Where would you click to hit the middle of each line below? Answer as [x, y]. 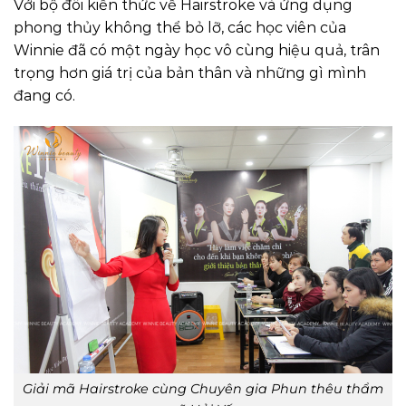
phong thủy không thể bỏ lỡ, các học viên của [180, 27]
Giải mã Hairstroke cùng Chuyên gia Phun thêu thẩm [203, 388]
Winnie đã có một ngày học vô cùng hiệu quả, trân [197, 50]
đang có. [44, 95]
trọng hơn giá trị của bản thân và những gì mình [190, 72]
